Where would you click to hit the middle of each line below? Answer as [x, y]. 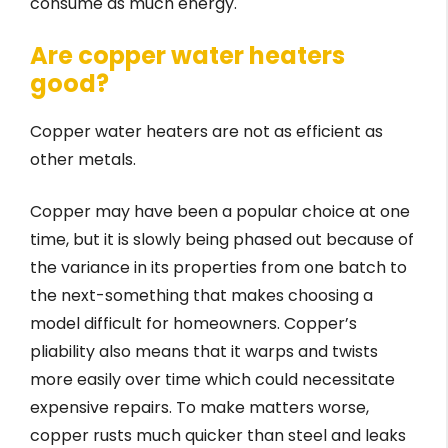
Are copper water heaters [187, 56]
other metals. [83, 160]
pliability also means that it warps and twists [204, 352]
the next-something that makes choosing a [201, 296]
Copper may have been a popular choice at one [220, 212]
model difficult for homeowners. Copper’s [193, 324]
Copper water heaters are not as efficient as [206, 132]
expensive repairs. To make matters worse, [199, 408]
